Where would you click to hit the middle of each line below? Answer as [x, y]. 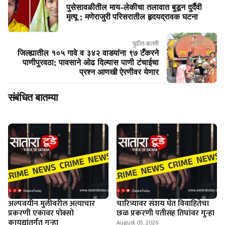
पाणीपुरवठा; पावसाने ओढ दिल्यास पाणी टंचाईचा [91, 62]
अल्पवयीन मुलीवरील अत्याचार [52, 204]
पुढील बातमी [146, 43]
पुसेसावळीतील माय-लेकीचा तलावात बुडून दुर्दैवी [134, 7]
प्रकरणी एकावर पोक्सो [41, 213]
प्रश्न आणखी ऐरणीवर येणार [119, 72]
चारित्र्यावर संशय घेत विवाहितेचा [163, 204]
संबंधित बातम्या [33, 97]
